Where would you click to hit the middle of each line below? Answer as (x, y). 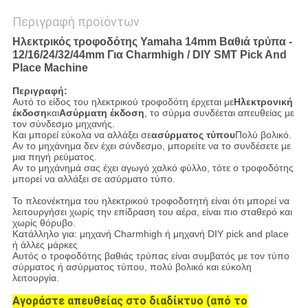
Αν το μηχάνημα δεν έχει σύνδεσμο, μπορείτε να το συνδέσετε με (151, 146)
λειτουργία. (35, 278)
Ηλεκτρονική (263, 102)
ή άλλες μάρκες (45, 245)
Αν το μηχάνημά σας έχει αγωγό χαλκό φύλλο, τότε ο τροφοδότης (153, 168)
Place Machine (50, 68)
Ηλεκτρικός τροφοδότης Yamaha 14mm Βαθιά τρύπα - (152, 42)
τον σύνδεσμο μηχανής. (63, 124)
